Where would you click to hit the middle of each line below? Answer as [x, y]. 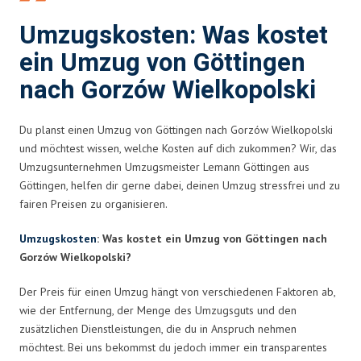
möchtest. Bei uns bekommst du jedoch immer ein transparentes [173, 347]
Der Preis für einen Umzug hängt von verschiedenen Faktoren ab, [177, 291]
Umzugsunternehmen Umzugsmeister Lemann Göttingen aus [164, 166]
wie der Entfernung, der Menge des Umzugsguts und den [158, 310]
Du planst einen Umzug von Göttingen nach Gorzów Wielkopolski [176, 129]
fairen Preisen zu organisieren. [93, 203]
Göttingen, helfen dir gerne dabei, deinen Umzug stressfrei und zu [180, 185]
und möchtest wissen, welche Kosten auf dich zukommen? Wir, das [178, 148]
